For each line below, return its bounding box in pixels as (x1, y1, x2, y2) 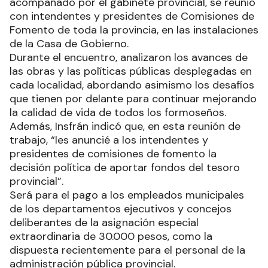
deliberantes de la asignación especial (10, 215, 199, 230)
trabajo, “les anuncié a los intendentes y (10, 132, 208, 147)
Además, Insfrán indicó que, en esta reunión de (10, 118, 240, 133)
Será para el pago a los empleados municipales (10, 187, 244, 202)
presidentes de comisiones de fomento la (10, 146, 217, 161)
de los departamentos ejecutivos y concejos (10, 201, 232, 216)
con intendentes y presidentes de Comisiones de (10, 8, 254, 23)
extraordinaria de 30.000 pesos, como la (10, 229, 212, 243)
